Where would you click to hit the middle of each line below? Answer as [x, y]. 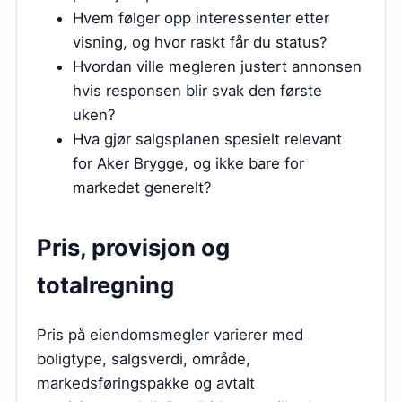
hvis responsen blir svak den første [197, 90]
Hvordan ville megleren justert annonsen [217, 66]
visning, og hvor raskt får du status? [200, 42]
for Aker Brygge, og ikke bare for [188, 163]
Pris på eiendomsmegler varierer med [170, 334]
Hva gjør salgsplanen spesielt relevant [207, 139]
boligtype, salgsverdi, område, [144, 358]
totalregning [105, 284]
